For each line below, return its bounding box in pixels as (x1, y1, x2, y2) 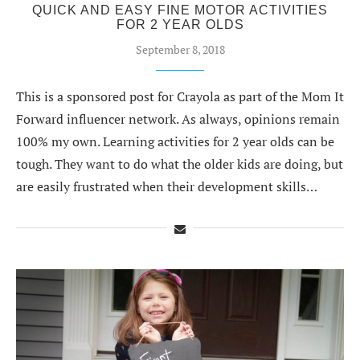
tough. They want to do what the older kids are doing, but (16, 154, 343, 173)
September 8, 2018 (135, 41, 225, 57)
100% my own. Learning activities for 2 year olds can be (16, 132, 334, 150)
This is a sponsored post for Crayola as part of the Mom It (16, 87, 344, 105)
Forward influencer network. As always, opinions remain (16, 109, 340, 128)
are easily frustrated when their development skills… (16, 177, 317, 195)
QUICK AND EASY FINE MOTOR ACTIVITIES (32, 2, 328, 17)
